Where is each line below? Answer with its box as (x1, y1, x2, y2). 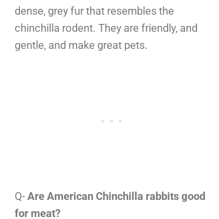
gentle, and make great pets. (15, 39, 148, 52)
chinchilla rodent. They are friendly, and (15, 22, 197, 35)
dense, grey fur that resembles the (15, 5, 174, 18)
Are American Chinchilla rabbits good (27, 190, 205, 203)
